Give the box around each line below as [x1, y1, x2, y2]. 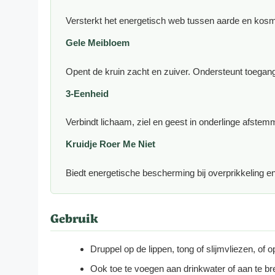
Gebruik [50, 209, 98, 227]
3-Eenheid [66, 88, 109, 99]
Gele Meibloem [66, 37, 130, 48]
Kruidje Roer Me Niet [66, 139, 155, 150]
